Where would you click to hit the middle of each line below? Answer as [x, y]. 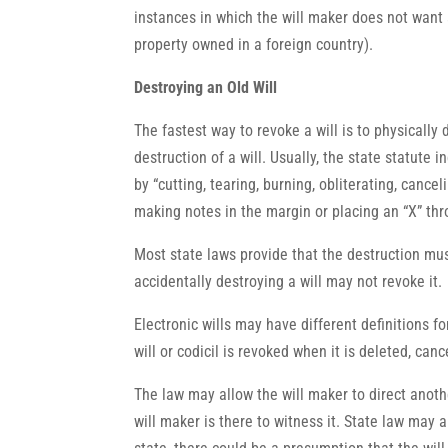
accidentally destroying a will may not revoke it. [288, 281]
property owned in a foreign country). [254, 44]
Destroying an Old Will [206, 87]
